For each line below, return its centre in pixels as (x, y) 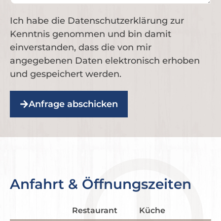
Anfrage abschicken (73, 104)
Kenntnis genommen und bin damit (91, 34)
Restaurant (95, 211)
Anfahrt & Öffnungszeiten (101, 184)
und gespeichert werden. (66, 74)
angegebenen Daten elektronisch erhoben (105, 61)
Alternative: (31, 124)
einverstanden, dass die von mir (81, 48)
